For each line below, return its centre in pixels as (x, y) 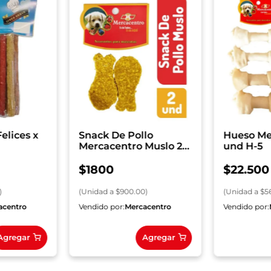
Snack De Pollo (116, 135)
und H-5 (243, 146)
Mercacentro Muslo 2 (131, 146)
